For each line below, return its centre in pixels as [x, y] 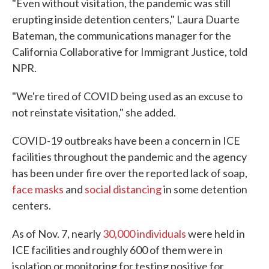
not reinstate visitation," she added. [94, 112]
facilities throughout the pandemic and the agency [129, 157]
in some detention [204, 189]
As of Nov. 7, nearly [57, 234]
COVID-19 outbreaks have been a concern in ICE [126, 141]
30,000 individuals [144, 234]
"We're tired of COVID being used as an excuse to [127, 96]
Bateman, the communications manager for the [122, 35]
